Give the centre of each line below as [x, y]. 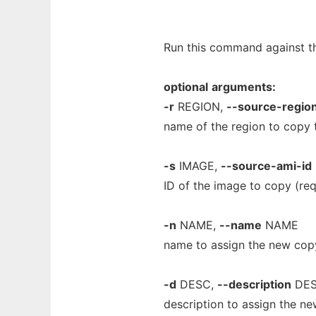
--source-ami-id [266, 166]
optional [186, 87]
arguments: [244, 87]
